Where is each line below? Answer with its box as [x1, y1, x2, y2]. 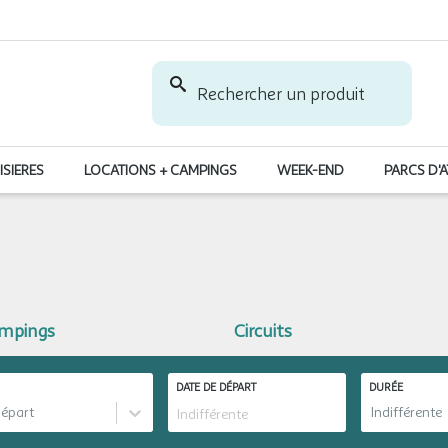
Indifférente [370, 404, 442, 421]
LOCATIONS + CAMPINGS [84, 162, 237, 179]
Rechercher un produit [196, 83, 365, 104]
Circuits [234, 320, 293, 342]
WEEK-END [277, 162, 344, 179]
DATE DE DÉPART [175, 381, 256, 394]
